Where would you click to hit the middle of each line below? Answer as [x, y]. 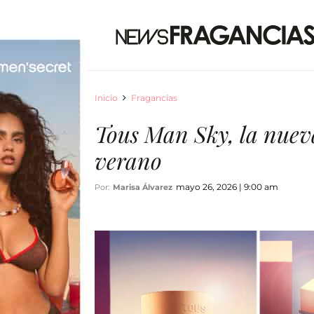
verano [128, 160]
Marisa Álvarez [142, 187]
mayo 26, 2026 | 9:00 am [227, 187]
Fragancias [154, 98]
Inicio [106, 98]
